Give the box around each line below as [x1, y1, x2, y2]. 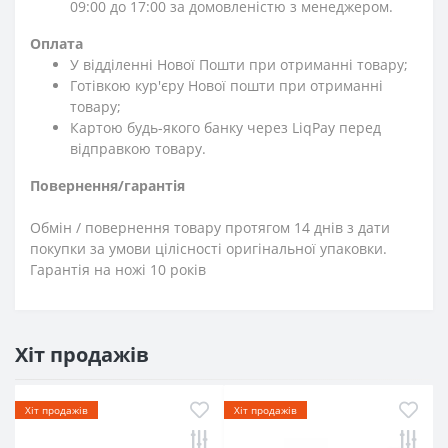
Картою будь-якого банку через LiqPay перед [70, 117, 381, 137]
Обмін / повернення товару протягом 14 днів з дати [30, 217, 390, 237]
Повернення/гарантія [30, 175, 185, 195]
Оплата [30, 33, 83, 53]
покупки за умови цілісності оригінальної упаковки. [30, 238, 387, 258]
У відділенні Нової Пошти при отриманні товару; [70, 54, 408, 74]
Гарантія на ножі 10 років [30, 259, 206, 279]
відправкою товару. [70, 138, 206, 158]
